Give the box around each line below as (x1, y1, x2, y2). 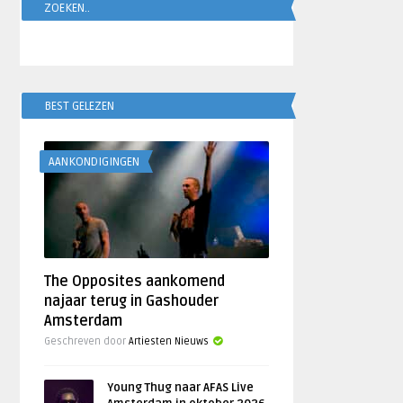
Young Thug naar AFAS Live (107, 381, 255, 395)
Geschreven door (44, 336, 130, 347)
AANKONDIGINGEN (49, 155, 140, 169)
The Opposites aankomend (44, 273, 226, 291)
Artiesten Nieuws (129, 336, 210, 347)
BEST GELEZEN (44, 99, 115, 113)
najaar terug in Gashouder (44, 292, 219, 310)
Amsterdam (44, 312, 123, 330)
